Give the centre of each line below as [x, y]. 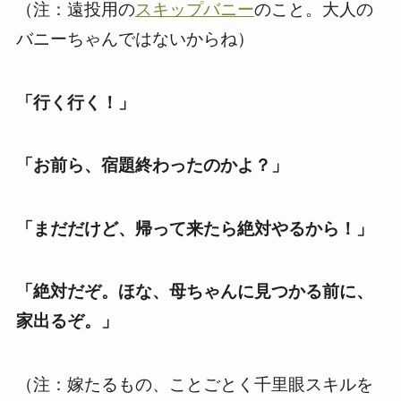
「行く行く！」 [75, 102]
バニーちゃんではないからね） [135, 38]
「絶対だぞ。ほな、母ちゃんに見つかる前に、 [194, 292]
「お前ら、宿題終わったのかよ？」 [152, 166]
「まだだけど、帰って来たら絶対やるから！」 [194, 228]
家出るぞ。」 [67, 321]
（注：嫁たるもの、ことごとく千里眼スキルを [194, 385]
